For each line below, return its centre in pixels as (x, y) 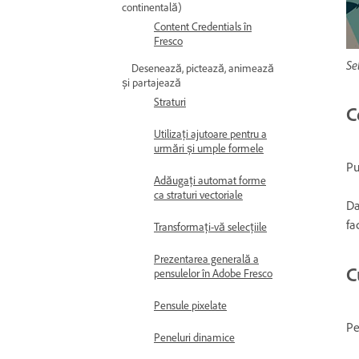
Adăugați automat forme (210, 181)
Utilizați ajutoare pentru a (210, 134)
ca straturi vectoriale (198, 195)
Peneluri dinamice (194, 338)
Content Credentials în (203, 27)
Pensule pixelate (190, 306)
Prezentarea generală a (206, 259)
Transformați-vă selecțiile (210, 227)
